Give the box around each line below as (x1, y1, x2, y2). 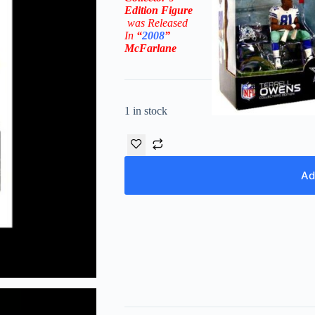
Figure (157, 4, 193, 16)
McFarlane (124, 41, 176, 54)
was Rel (127, 16, 162, 29)
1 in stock (124, 104, 167, 117)
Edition (124, 4, 158, 16)
